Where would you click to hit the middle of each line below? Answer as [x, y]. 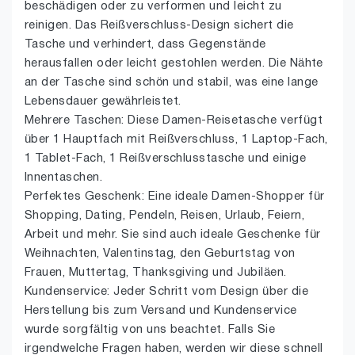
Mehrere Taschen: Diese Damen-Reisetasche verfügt [174, 120]
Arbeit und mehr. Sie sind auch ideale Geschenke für [173, 235]
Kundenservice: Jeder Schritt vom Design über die [167, 292]
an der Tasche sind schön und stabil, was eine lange [172, 82]
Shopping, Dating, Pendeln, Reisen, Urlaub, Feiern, [165, 216]
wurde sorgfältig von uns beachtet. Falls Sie [150, 330]
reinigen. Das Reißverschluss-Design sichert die [159, 25]
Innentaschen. [64, 177]
